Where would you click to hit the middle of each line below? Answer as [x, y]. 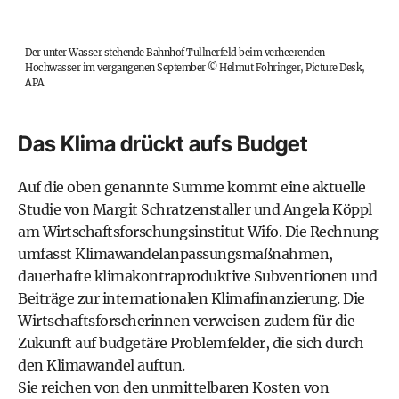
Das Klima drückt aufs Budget [163, 144]
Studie [39, 209]
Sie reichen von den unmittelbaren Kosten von [173, 387]
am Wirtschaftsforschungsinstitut [133, 232]
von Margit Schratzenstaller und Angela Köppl [216, 209]
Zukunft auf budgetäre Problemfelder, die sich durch [191, 343]
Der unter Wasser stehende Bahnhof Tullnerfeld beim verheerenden [175, 53]
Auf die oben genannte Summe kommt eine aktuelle [192, 187]
